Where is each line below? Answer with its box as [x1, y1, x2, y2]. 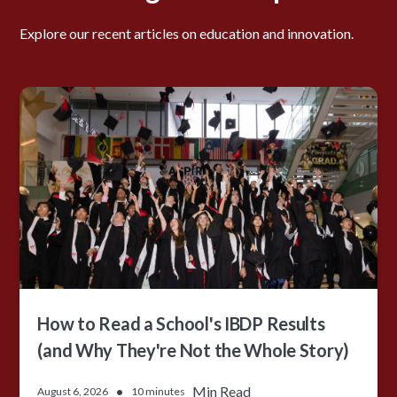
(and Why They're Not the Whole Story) [37, 339, 350, 362]
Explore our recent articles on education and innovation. [19, 25, 354, 43]
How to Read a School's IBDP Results [37, 313, 325, 335]
